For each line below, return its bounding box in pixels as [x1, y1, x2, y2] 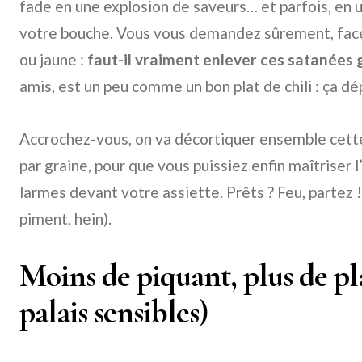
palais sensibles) [19, 293, 208, 331]
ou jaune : [19, 50, 87, 69]
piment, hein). [19, 209, 112, 228]
